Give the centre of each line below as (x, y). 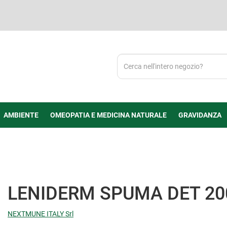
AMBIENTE (21, 115)
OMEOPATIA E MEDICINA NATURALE (108, 115)
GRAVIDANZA (200, 115)
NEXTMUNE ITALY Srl (41, 214)
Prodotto (131, 68)
